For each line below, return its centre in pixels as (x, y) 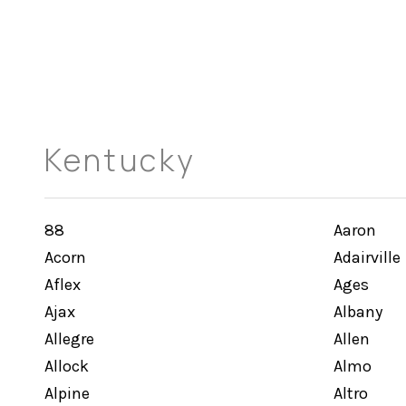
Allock (66, 366)
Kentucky (120, 159)
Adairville (367, 257)
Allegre (69, 339)
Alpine (67, 393)
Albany (358, 312)
